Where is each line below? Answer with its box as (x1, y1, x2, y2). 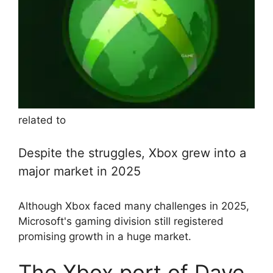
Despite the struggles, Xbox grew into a (18, 145, 246, 160)
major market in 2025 (18, 163, 141, 179)
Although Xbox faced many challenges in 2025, (18, 199, 249, 212)
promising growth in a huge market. (18, 230, 191, 243)
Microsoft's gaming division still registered (18, 214, 224, 227)
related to (18, 114, 66, 127)
